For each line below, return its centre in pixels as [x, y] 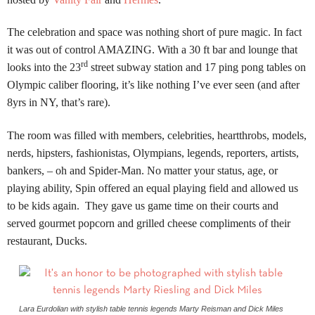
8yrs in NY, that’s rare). [59, 103]
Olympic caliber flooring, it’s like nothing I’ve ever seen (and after [153, 85]
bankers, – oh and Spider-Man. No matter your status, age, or [142, 170]
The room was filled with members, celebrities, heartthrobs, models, [157, 135]
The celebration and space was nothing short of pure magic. [139, 32]
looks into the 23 [44, 67]
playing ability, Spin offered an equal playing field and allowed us [153, 188]
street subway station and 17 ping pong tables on [197, 67]
